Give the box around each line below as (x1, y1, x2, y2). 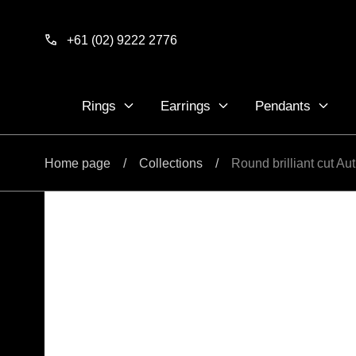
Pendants (254, 98, 311, 114)
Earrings (160, 98, 211, 114)
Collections (139, 156, 203, 171)
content (25, 21, 72, 38)
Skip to (25, 5, 68, 21)
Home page (44, 156, 110, 171)
